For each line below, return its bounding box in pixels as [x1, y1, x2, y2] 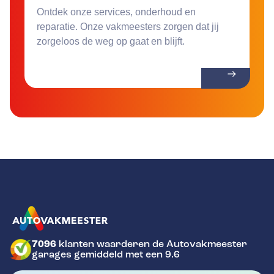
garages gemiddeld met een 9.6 [32, 248, 180, 261]
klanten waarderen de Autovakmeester [56, 238, 247, 250]
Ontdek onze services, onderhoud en [37, 6, 196, 17]
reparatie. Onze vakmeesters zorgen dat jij [37, 21, 219, 32]
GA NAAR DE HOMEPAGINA [9, 239, 135, 251]
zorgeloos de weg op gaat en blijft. [37, 35, 185, 46]
